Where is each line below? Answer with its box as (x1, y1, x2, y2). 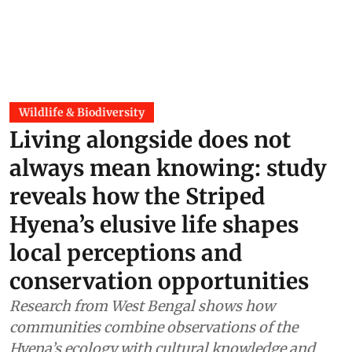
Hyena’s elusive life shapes (9, 211, 299, 240)
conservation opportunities (9, 267, 309, 296)
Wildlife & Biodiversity (19, 105, 145, 120)
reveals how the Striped (9, 182, 265, 211)
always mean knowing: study (9, 154, 327, 183)
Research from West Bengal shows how (9, 297, 275, 316)
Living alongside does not (9, 126, 291, 155)
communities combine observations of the (9, 318, 298, 337)
